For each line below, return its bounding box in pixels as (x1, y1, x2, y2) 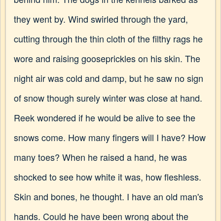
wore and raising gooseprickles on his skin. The (14, 52, 200, 65)
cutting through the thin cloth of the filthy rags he (14, 32, 203, 45)
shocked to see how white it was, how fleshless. (14, 170, 201, 183)
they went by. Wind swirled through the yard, (14, 12, 188, 25)
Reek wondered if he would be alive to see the (14, 111, 195, 124)
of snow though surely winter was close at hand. (14, 91, 202, 104)
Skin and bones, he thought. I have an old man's (14, 190, 203, 203)
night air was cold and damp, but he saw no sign (14, 72, 203, 84)
